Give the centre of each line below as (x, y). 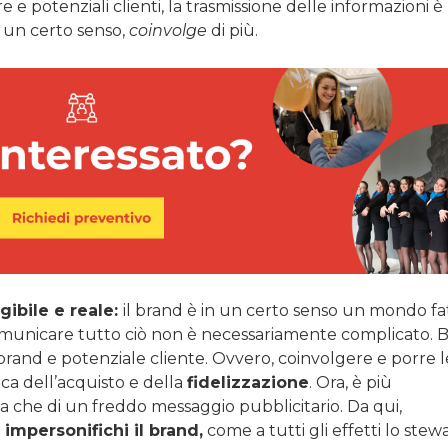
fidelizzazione (248, 383)
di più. (232, 30)
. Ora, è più (350, 383)
